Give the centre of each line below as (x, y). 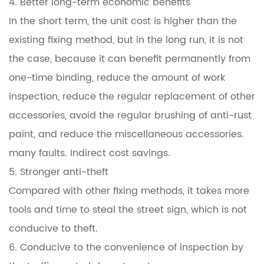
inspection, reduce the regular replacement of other (132, 97)
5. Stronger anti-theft (59, 172)
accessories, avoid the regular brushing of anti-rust (130, 115)
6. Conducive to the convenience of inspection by (126, 247)
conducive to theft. (53, 229)
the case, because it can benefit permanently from (130, 59)
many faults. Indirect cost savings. (90, 153)
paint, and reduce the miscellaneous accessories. (126, 134)
